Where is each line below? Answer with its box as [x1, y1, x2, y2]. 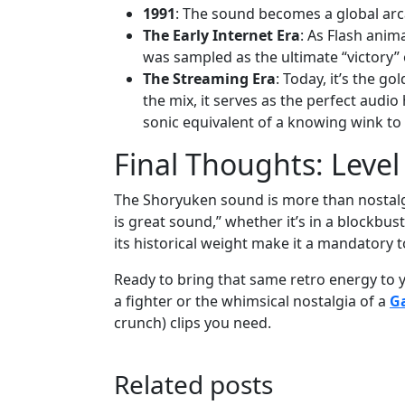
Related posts [114, 366, 273, 401]
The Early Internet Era [143, 24, 300, 45]
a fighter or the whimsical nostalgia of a [114, 290, 390, 311]
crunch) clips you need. [114, 312, 271, 333]
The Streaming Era [143, 68, 276, 89]
